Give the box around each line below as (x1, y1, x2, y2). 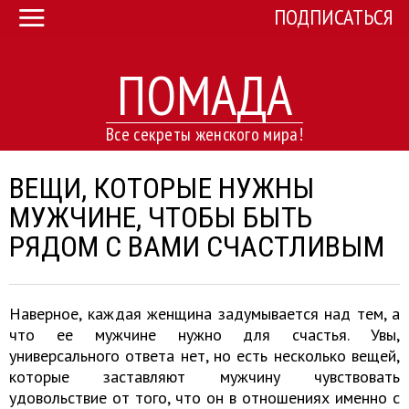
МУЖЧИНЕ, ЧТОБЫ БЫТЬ (9, 200, 312, 235)
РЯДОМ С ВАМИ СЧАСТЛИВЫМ (9, 229, 384, 264)
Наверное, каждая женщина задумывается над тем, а (9, 303, 400, 324)
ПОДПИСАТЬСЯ (273, 3, 393, 32)
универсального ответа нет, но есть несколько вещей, (9, 345, 400, 366)
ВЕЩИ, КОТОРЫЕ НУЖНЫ (9, 171, 315, 205)
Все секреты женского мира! (106, 122, 303, 146)
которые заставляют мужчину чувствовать (9, 366, 400, 387)
